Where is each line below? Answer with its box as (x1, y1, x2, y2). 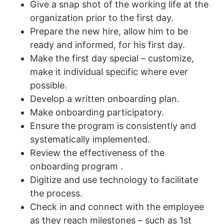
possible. (30, 79, 67, 90)
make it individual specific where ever (30, 66, 188, 77)
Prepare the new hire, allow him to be (30, 25, 188, 36)
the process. (30, 187, 82, 198)
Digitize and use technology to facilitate (30, 174, 198, 185)
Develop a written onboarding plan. (30, 93, 179, 104)
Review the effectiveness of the (30, 147, 164, 158)
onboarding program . (30, 160, 123, 171)
